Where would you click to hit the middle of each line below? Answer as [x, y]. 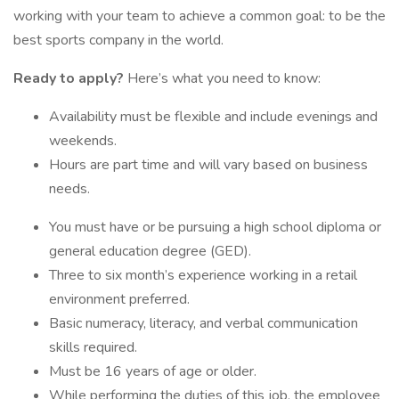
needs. [69, 189]
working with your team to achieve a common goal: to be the [199, 16]
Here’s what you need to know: [222, 78]
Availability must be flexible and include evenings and [213, 117]
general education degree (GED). [150, 251]
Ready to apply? [69, 78]
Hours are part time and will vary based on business [208, 165]
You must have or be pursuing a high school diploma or [215, 227]
